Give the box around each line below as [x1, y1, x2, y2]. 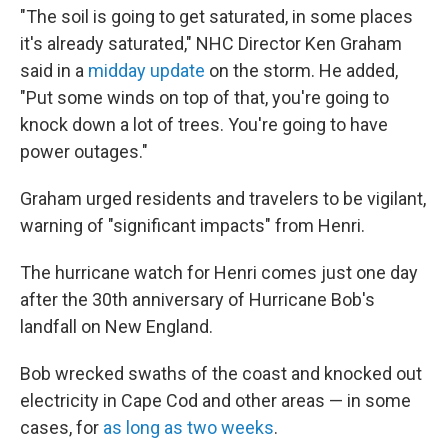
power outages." [20, 141, 148, 162]
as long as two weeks [103, 417, 274, 438]
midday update [88, 60, 205, 81]
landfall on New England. [20, 316, 213, 337]
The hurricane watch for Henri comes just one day [20, 262, 418, 283]
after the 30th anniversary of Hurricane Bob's [20, 289, 375, 310]
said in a [20, 60, 88, 81]
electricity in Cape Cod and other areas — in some [20, 390, 411, 411]
